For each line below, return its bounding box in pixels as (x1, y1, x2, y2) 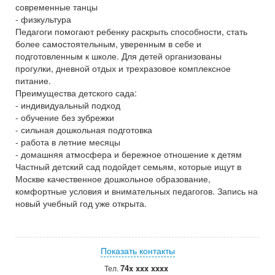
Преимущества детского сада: (15, 87, 137, 99)
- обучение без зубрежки (15, 111, 114, 123)
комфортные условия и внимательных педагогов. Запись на (15, 185, 258, 197)
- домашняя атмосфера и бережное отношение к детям (15, 148, 242, 160)
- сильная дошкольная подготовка (15, 123, 152, 136)
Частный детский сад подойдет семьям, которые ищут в (15, 160, 241, 172)
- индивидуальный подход (15, 99, 120, 111)
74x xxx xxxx (120, 262, 168, 274)
